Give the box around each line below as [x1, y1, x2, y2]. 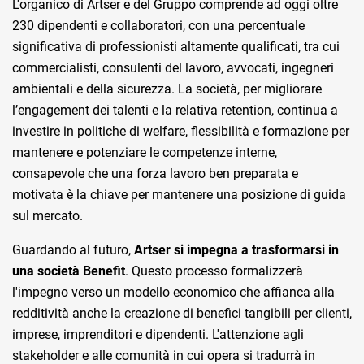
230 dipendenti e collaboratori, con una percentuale [12, 18, 305, 34]
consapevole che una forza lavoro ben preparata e [12, 166, 298, 182]
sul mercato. [12, 208, 83, 224]
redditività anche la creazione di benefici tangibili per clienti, [12, 305, 352, 322]
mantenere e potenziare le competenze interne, [12, 145, 277, 161]
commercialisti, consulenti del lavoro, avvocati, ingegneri [12, 60, 334, 76]
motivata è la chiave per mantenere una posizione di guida [12, 187, 346, 203]
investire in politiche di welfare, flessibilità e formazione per [12, 123, 349, 140]
